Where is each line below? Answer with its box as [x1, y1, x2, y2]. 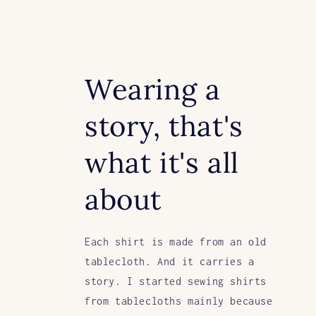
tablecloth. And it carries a [85, 255, 255, 267]
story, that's [85, 107, 243, 144]
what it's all [85, 144, 239, 181]
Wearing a [85, 71, 221, 107]
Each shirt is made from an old [85, 235, 267, 248]
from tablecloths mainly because [85, 294, 273, 307]
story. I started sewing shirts [85, 274, 267, 287]
